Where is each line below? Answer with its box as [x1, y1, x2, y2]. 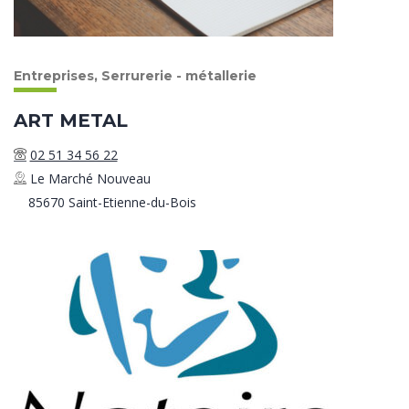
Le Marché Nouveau [29, 170, 151, 188]
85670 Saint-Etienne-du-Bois [27, 194, 196, 212]
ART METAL [14, 110, 128, 132]
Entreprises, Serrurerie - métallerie [14, 68, 257, 85]
